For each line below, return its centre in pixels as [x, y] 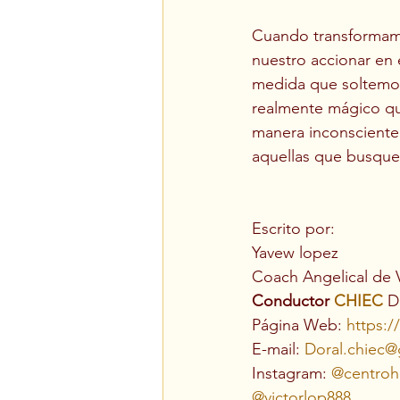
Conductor [293, 301]
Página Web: [299, 325]
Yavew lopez [295, 253]
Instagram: [292, 374]
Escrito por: [293, 229]
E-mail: [278, 350]
